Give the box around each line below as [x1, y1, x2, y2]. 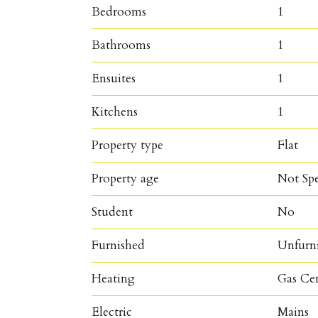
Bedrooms [92, 3, 147, 20]
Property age [92, 170, 160, 187]
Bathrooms [92, 36, 151, 53]
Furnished [92, 236, 146, 253]
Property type [92, 136, 164, 153]
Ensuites [92, 70, 136, 87]
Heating [92, 270, 136, 287]
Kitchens [92, 103, 138, 120]
